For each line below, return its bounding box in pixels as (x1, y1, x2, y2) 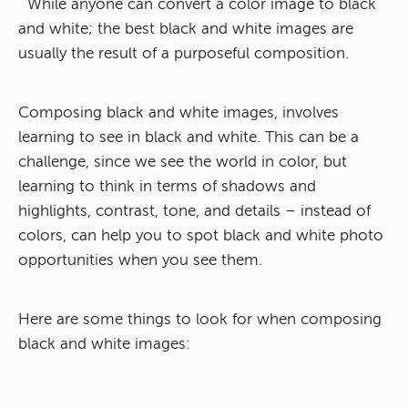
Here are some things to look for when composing (18, 311, 382, 329)
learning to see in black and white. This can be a (18, 128, 359, 147)
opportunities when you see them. (18, 251, 262, 270)
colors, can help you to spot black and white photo (18, 227, 383, 245)
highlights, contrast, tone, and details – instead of (18, 202, 371, 220)
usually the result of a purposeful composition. (18, 45, 349, 63)
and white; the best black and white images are (18, 20, 353, 38)
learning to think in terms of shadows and (18, 178, 316, 196)
